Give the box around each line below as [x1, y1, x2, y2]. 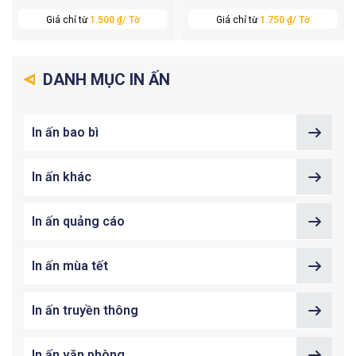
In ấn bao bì [32, 125, 99, 141]
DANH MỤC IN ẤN [39, 70, 170, 90]
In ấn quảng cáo [32, 214, 125, 230]
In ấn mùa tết [32, 258, 108, 274]
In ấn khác [32, 169, 91, 185]
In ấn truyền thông [32, 303, 138, 319]
